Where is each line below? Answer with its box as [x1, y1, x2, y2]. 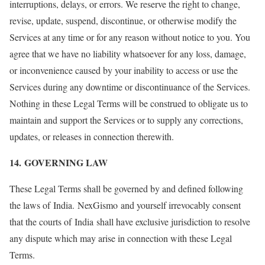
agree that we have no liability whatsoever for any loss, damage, [9, 47, 246, 60]
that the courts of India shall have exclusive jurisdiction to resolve [9, 215, 250, 228]
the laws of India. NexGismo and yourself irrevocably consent [9, 199, 241, 211]
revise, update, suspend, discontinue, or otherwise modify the [9, 14, 237, 27]
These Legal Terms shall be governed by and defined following [9, 182, 243, 195]
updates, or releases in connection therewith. [9, 130, 174, 143]
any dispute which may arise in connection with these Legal [9, 232, 232, 244]
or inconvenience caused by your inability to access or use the [9, 64, 238, 76]
